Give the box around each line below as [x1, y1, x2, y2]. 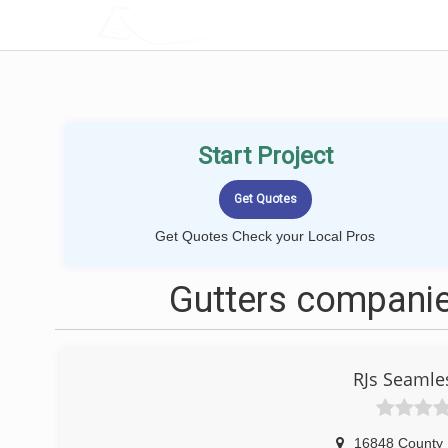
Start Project [197, 142, 333, 170]
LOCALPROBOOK [147, 14, 279, 35]
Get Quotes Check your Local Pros [155, 228, 375, 244]
